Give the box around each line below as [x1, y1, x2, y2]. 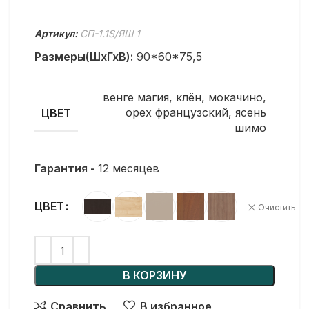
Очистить [258, 202, 296, 213]
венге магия [103, 90, 169, 104]
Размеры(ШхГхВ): [34, 50, 133, 63]
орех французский [126, 106, 228, 119]
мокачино [208, 90, 263, 104]
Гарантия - [34, 161, 98, 175]
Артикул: [34, 28, 80, 39]
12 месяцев [98, 161, 159, 175]
